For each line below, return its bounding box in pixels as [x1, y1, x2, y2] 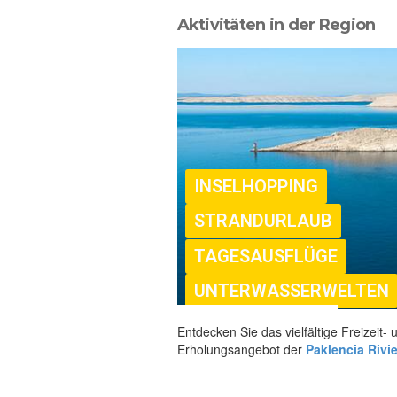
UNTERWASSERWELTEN [193, 279, 389, 301]
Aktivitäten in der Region [176, 14, 376, 35]
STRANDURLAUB [193, 209, 332, 231]
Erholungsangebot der [176, 339, 306, 358]
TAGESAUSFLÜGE [193, 245, 338, 267]
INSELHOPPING [193, 175, 318, 197]
